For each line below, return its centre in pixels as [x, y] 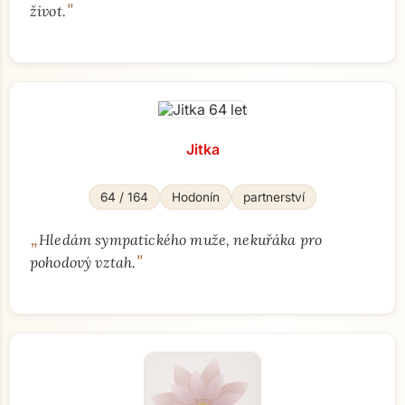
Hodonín [196, 197]
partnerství [274, 197]
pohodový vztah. [83, 262]
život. [48, 11]
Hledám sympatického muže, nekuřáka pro [181, 240]
